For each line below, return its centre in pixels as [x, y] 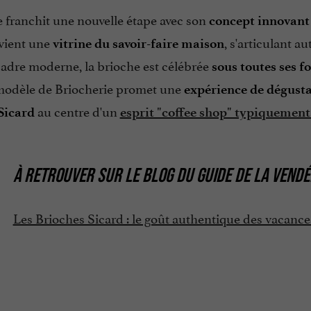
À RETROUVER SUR [69, 175]
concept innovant [259, 21]
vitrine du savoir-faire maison [138, 44]
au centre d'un [77, 111]
